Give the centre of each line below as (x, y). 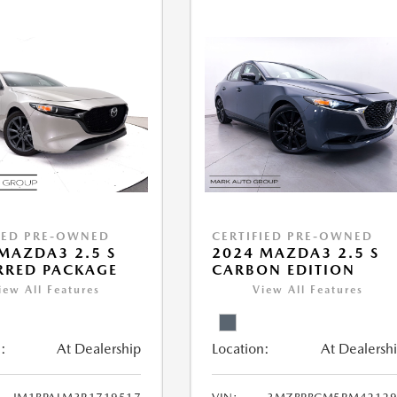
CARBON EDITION (284, 270)
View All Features (308, 290)
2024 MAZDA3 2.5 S (296, 253)
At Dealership (99, 349)
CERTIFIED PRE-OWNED (293, 237)
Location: (241, 349)
